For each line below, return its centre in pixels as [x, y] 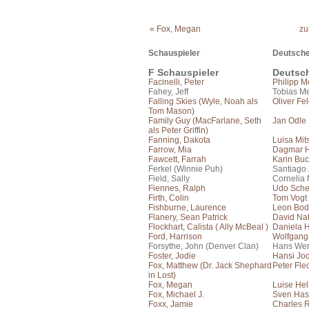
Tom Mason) [171, 111]
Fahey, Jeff [168, 92]
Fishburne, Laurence [187, 208]
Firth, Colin [169, 198]
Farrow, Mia [170, 150]
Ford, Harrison [175, 237]
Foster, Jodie [172, 256]
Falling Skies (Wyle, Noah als [203, 101]
